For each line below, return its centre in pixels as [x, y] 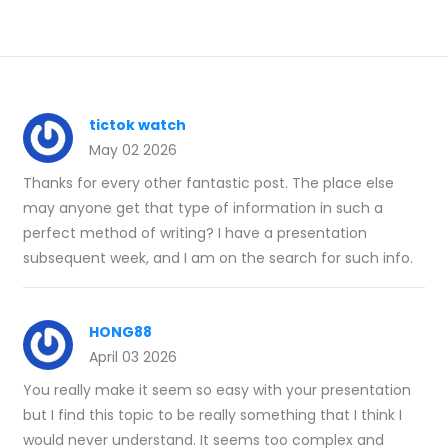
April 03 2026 [133, 357]
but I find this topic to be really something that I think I [212, 415]
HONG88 [120, 332]
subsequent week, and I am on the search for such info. [218, 258]
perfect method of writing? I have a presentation [195, 233]
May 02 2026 [133, 150]
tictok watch [137, 125]
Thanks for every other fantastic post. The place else [208, 183]
